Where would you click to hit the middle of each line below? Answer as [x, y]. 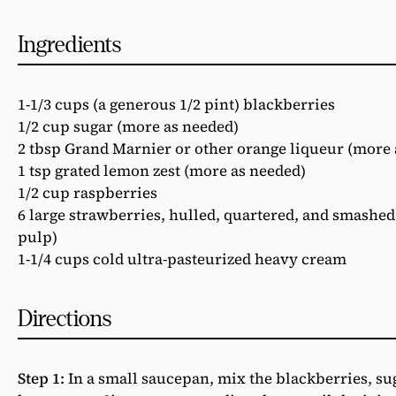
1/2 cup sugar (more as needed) [128, 127]
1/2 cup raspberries [88, 193]
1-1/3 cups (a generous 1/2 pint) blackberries [176, 105]
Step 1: [41, 379]
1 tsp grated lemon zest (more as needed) [162, 171]
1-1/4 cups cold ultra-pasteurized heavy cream [182, 259]
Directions [65, 319]
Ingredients [69, 45]
